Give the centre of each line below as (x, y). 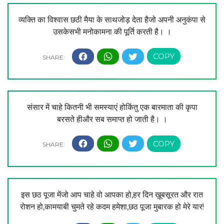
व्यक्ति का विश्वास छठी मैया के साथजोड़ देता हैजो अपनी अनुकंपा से (112, 20)
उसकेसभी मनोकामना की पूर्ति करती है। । (112, 32)
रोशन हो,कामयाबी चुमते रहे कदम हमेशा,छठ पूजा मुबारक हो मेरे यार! (112, 206)
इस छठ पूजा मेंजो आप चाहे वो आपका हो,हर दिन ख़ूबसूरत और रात (112, 194)
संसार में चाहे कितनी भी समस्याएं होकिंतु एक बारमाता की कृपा (112, 107)
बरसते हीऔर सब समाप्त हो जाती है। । (112, 119)
